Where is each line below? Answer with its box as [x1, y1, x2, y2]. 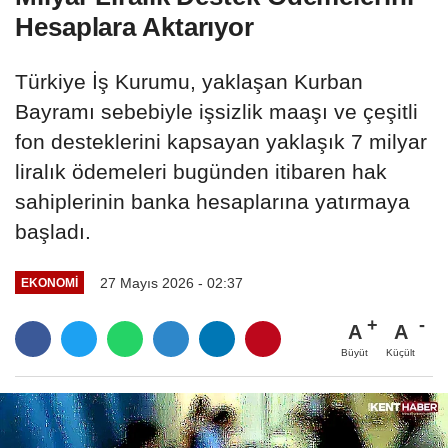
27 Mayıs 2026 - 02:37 [99, 274, 243, 291]
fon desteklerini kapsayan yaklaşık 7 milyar [15, 129, 427, 153]
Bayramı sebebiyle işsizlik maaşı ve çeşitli [15, 99, 418, 123]
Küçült [386, 347, 415, 359]
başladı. [15, 219, 91, 243]
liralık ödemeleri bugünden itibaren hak [15, 159, 387, 183]
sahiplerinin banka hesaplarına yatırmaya [15, 189, 410, 213]
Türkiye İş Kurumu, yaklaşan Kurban [15, 69, 363, 93]
